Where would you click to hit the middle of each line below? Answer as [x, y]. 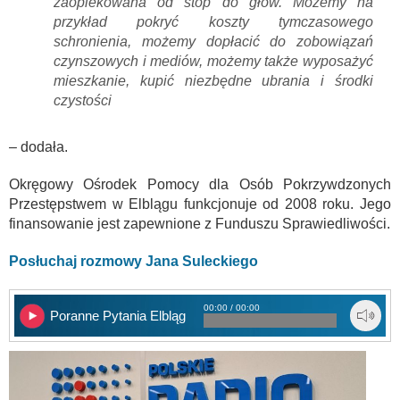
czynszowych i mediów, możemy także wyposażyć [213, 62]
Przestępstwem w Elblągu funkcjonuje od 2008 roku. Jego [200, 204]
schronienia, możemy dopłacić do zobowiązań [213, 42]
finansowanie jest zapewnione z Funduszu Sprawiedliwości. [200, 224]
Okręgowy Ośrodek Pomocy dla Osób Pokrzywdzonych [200, 185]
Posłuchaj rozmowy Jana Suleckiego [133, 262]
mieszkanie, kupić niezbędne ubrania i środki [213, 81]
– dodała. [38, 147]
